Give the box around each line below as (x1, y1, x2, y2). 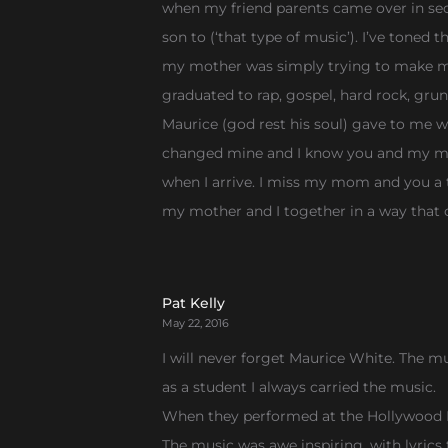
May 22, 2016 (162, 316, 229, 330)
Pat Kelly (162, 294, 225, 312)
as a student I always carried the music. (162, 378, 436, 396)
